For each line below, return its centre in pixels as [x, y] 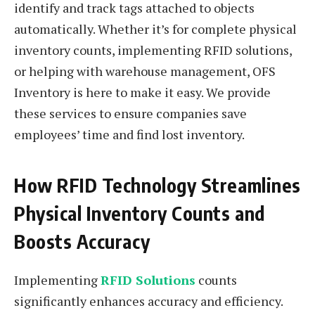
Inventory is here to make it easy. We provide [142, 92]
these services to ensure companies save [130, 114]
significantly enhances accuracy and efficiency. [148, 301]
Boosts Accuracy [82, 241]
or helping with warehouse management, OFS [145, 71]
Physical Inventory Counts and [140, 213]
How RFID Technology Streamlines [157, 185]
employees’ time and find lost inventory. [129, 135]
